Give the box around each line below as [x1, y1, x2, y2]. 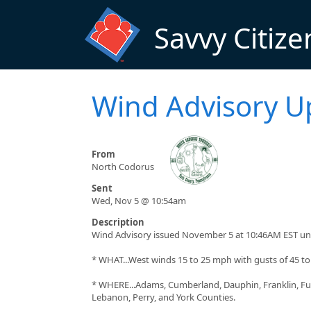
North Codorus [92, 160, 154, 174]
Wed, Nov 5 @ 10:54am [92, 194, 186, 208]
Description [92, 216, 144, 229]
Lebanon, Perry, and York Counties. [92, 291, 235, 304]
